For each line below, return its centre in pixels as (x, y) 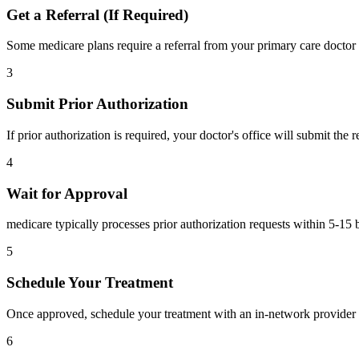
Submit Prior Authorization (97, 104)
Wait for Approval (67, 193)
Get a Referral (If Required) (97, 14)
